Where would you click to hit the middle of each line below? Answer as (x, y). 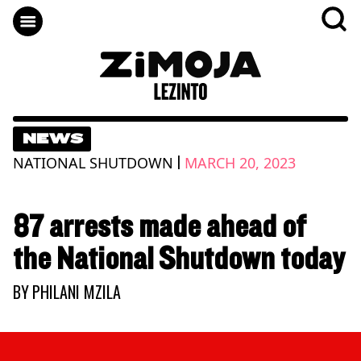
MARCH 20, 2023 (240, 162)
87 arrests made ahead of (160, 227)
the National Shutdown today (178, 259)
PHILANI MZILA (77, 291)
